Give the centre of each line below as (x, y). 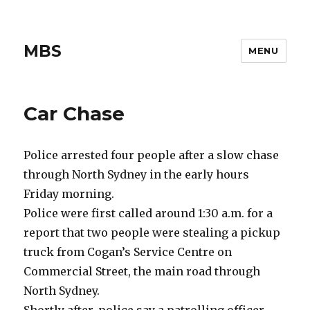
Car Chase (74, 113)
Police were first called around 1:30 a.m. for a (148, 213)
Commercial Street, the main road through (142, 271)
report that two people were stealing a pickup (152, 232)
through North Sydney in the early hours (137, 174)
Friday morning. (69, 194)
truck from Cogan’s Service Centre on (128, 252)
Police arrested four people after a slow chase (152, 155)
